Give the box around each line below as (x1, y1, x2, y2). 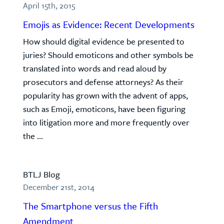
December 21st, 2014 (23, 181, 94, 193)
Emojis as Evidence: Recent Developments (23, 17, 194, 31)
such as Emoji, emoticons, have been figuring (23, 102, 185, 115)
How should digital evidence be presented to (23, 35, 184, 47)
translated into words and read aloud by (23, 62, 166, 74)
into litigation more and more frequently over (23, 116, 189, 128)
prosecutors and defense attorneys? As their (23, 75, 183, 88)
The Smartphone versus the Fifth (23, 199, 158, 212)
